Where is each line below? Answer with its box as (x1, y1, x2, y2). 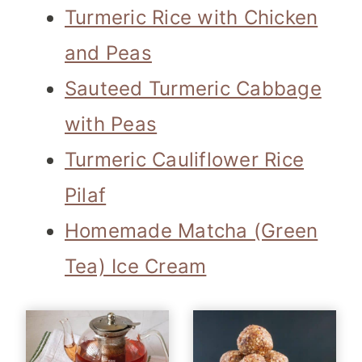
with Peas (65, 112, 158, 137)
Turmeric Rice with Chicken (65, 6, 318, 30)
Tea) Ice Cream (65, 255, 207, 279)
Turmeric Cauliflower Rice (65, 148, 304, 172)
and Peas (65, 41, 152, 65)
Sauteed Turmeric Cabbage (65, 77, 322, 101)
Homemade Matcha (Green (65, 219, 318, 243)
